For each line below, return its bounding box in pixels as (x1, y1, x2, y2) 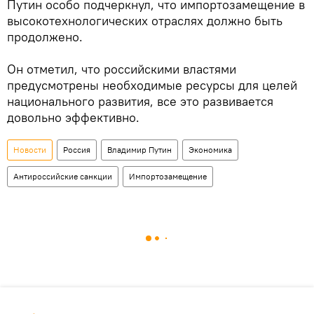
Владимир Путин (107, 144, 172, 155)
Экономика (189, 144, 232, 155)
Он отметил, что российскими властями (7, 60, 236, 77)
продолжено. (7, 28, 83, 45)
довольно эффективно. (7, 109, 139, 125)
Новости (13, 144, 46, 155)
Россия (63, 144, 90, 155)
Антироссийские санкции (13, 170, 112, 182)
